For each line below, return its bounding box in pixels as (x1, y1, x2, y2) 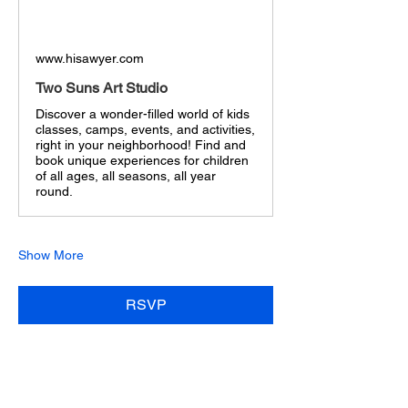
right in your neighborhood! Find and (36, 138, 246, 153)
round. (36, 184, 73, 199)
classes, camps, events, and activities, (36, 122, 255, 138)
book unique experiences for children (36, 153, 249, 168)
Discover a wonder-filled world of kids (36, 107, 250, 122)
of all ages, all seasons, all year (36, 168, 216, 184)
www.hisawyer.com (36, 51, 144, 66)
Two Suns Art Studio (36, 79, 168, 97)
